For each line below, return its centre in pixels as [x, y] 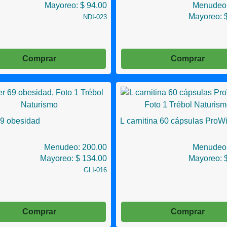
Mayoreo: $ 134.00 [73, 158]
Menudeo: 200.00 [75, 147]
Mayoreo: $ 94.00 [76, 5]
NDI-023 [95, 17]
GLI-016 [95, 170]
